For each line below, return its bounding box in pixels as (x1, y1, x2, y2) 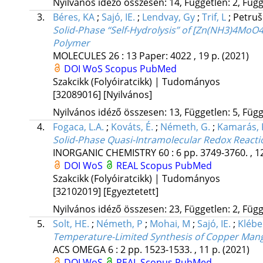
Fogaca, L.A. (52, 120, 104, 134)
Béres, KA (52, 11, 95, 24)
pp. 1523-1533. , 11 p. (127, 243, 222, 257)
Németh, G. (160, 120, 210, 134)
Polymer (52, 36, 90, 50)
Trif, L (201, 11, 226, 24)
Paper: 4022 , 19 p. (139, 49, 222, 63)
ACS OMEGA (52, 243, 106, 257)
